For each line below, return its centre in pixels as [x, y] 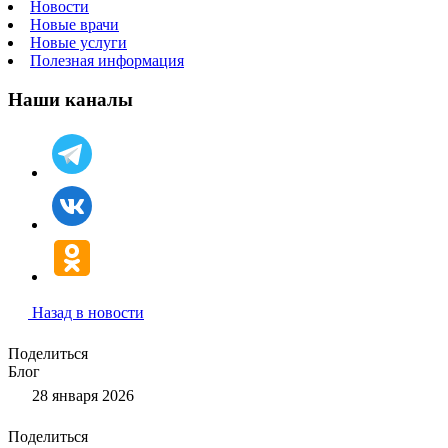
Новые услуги [78, 43]
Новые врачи [74, 25]
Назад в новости [88, 312]
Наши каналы [70, 100]
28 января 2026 [81, 395]
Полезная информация [107, 61]
